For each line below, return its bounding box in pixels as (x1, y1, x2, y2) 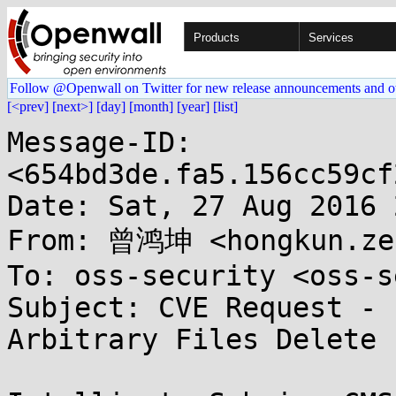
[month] (129, 99, 173, 114)
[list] (213, 99, 238, 114)
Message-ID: (7, 126, 192, 158)
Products (194, 31, 240, 44)
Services (308, 31, 354, 44)
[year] (177, 99, 209, 114)
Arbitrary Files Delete (7, 324, 377, 355)
